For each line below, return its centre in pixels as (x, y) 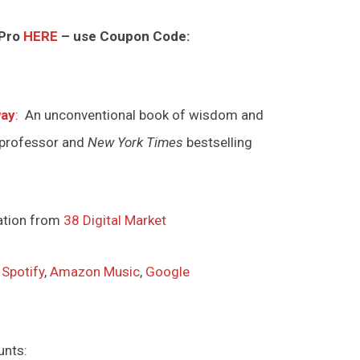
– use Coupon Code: (125, 36)
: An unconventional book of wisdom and (139, 115)
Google (168, 272)
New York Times (137, 142)
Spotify (23, 272)
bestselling (219, 142)
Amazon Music (95, 272)
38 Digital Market (115, 221)
